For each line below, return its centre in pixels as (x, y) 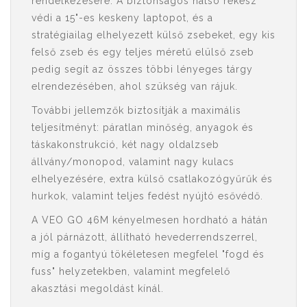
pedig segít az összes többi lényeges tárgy (142, 69)
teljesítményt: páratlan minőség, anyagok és (143, 127)
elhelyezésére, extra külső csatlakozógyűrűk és (152, 179)
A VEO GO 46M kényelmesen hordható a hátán (150, 220)
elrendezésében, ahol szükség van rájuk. (135, 86)
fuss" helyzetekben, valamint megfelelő (131, 271)
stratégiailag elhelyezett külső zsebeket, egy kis (153, 35)
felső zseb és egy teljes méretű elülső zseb (143, 52)
